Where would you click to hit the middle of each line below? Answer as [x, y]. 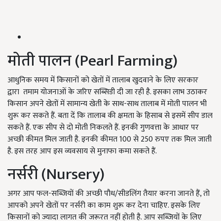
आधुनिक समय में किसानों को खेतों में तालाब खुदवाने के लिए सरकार [103, 80]
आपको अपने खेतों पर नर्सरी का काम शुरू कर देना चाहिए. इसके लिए [104, 206]
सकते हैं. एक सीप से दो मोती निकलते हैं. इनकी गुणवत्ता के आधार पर [103, 128]
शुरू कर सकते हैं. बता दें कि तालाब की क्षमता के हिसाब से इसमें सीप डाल [110, 116]
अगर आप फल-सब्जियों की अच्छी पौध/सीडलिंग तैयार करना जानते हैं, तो [109, 194]
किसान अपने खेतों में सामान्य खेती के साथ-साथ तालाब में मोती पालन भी [107, 104]
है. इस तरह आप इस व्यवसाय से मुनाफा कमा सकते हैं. [82, 151]
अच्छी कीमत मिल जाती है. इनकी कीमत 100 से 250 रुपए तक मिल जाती [110, 140]
